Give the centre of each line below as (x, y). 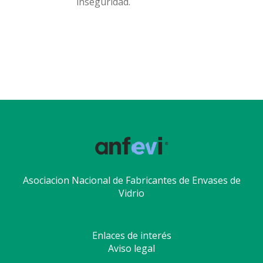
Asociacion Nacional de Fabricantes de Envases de (131, 180)
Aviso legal (131, 248)
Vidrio (131, 193)
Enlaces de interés (131, 235)
